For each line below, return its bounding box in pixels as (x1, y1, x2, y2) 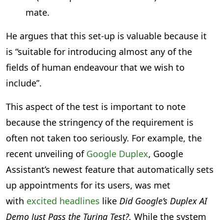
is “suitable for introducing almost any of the (6, 46, 192, 58)
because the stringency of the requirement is (6, 116, 193, 129)
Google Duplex (86, 148, 148, 160)
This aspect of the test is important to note (6, 101, 186, 113)
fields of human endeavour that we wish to (6, 61, 185, 74)
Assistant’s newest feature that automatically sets (6, 164, 214, 176)
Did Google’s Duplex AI (119, 195, 207, 207)
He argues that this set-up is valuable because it (6, 30, 207, 42)
